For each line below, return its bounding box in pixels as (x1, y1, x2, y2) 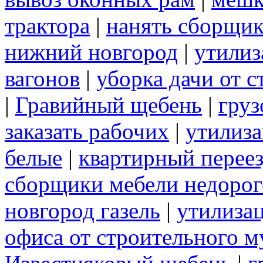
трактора (5, 13, 90, 39)
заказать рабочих (5, 119, 169, 144)
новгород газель (5, 198, 160, 224)
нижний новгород (5, 39, 178, 65)
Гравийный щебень (15, 92, 202, 118)
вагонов (5, 66, 80, 92)
